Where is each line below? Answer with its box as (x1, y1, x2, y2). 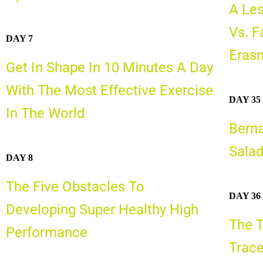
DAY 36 (228, 190, 261, 201)
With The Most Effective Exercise (6, 82, 213, 99)
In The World (6, 105, 85, 122)
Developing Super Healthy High (6, 201, 198, 218)
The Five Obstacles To (6, 178, 144, 195)
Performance (6, 224, 87, 241)
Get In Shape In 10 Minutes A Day (6, 59, 213, 76)
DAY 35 (228, 94, 261, 104)
